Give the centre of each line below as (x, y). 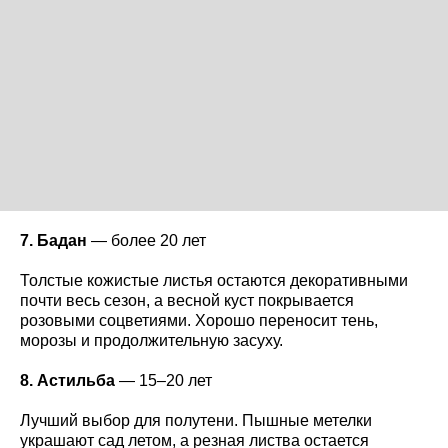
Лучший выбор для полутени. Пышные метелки (196, 420)
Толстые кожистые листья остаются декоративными (214, 280)
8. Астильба (67, 380)
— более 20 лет (146, 240)
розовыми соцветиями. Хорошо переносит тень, (199, 320)
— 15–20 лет (163, 380)
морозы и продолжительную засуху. (151, 340)
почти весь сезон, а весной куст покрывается (187, 300)
